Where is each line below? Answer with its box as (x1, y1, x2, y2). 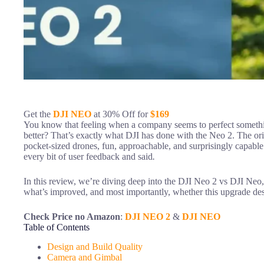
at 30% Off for (91, 109, 150, 120)
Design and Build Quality (47, 242, 143, 252)
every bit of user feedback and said (24, 151, 153, 162)
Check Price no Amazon (24, 212, 120, 222)
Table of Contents (24, 222, 90, 233)
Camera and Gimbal (47, 252, 122, 263)
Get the (24, 109, 53, 120)
